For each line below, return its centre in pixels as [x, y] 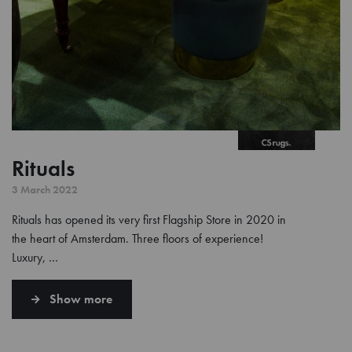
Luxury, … [35, 257]
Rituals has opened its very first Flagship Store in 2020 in [149, 219]
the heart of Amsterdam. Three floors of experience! [137, 238]
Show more [81, 299]
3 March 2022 [45, 189]
